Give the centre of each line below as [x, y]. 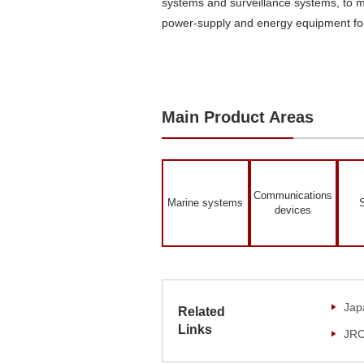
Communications [293, 195]
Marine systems [205, 202]
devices [293, 210]
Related [201, 311]
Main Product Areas [237, 117]
